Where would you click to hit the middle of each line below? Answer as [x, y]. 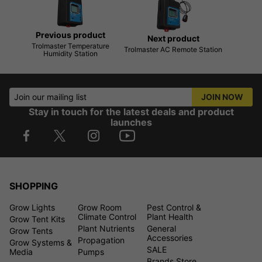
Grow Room [100, 207]
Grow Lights [32, 207]
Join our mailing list [50, 96]
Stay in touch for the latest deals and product [131, 111]
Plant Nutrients [106, 228]
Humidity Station [70, 53]
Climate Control [107, 216]
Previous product [70, 35]
